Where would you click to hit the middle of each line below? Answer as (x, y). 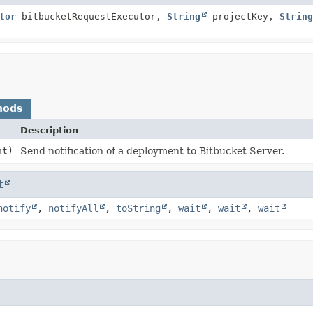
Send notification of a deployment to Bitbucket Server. (152, 151)
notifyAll (73, 208)
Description (49, 130)
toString (138, 208)
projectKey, (243, 16)
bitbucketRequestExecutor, (92, 16)
